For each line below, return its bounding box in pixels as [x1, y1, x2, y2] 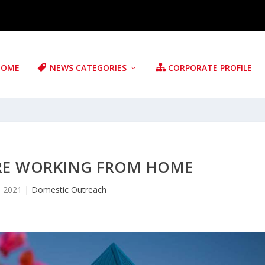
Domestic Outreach [31, 184, 106, 195]
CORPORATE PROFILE [168, 62, 253, 73]
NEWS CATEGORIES [50, 62, 127, 73]
